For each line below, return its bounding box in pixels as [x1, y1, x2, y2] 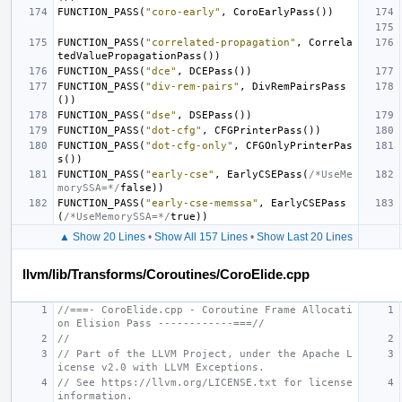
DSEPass [189, 109, 233, 121]
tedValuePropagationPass [57, 49, 202, 62]
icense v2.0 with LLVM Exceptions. [57, 361, 265, 373]
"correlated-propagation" [145, 36, 296, 48]
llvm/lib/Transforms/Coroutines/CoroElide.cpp [22, 266, 310, 282]
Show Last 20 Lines [256, 230, 353, 243]
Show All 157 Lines [153, 230, 248, 243]
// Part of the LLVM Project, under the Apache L [57, 347, 353, 360]
